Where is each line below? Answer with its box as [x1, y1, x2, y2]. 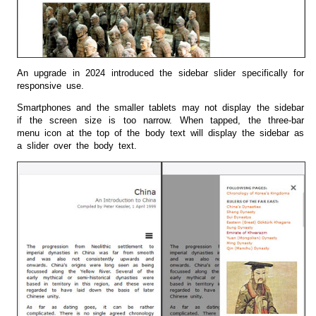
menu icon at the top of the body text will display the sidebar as [17, 128, 304, 139]
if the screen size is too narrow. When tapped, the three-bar [17, 115, 304, 126]
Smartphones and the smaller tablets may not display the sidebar [17, 102, 304, 114]
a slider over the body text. [17, 140, 137, 152]
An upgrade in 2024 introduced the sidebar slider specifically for [17, 68, 304, 79]
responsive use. [17, 80, 84, 92]
